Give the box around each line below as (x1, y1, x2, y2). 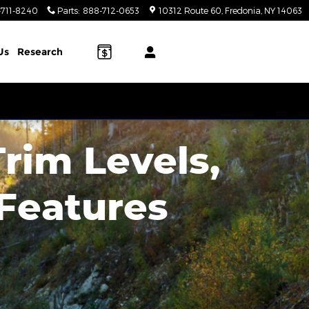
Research (17, 46, 63, 58)
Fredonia (225, 6, 261, 15)
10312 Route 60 (159, 6, 221, 15)
